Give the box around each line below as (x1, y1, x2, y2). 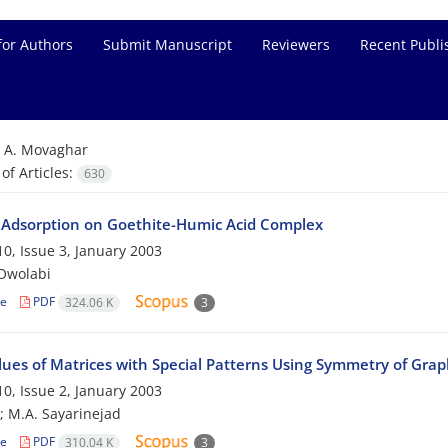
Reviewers (262, 35, 330, 54)
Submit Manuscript (103, 35, 232, 54)
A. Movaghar (3, 140, 88, 159)
